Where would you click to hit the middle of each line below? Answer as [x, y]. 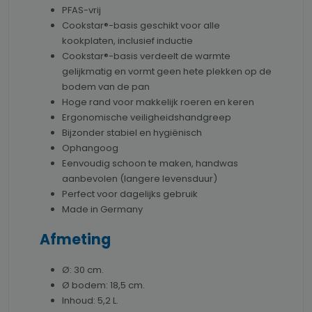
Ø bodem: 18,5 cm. [103, 286]
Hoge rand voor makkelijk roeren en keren [158, 102]
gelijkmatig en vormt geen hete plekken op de [167, 72]
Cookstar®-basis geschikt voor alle [141, 26]
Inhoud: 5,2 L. [90, 301]
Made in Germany [102, 210]
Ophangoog [90, 148]
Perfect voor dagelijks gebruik [130, 194]
